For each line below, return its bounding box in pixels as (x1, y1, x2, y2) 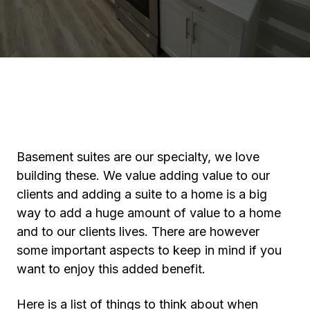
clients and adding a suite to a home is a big (17, 186, 267, 201)
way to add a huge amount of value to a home (17, 205, 281, 220)
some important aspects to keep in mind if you (17, 242, 282, 257)
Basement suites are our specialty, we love (17, 149, 259, 164)
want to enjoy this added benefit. (17, 261, 209, 276)
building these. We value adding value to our (17, 167, 270, 183)
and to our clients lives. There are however (17, 224, 263, 239)
